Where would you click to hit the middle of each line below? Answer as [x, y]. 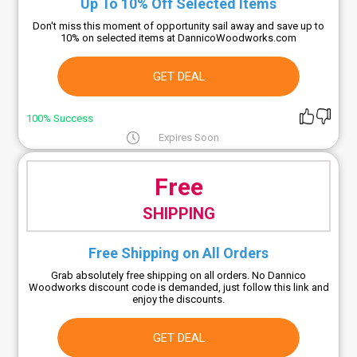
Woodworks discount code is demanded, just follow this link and [178, 288]
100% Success [60, 119]
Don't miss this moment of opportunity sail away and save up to [178, 25]
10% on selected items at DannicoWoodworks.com [178, 37]
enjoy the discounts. [178, 300]
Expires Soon [188, 138]
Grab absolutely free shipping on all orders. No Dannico [178, 276]
